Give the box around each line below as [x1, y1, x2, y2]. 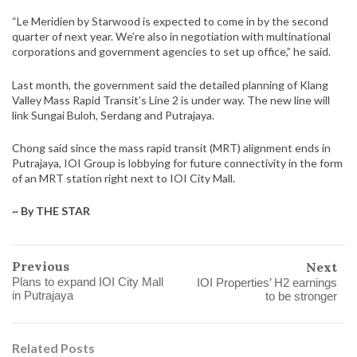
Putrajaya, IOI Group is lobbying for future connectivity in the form [12, 155, 343, 170]
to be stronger [265, 288, 337, 303]
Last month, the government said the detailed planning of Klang [12, 77, 328, 92]
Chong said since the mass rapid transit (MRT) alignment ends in [12, 140, 331, 155]
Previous [12, 257, 69, 274]
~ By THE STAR [12, 204, 90, 218]
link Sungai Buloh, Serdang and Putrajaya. [12, 108, 214, 122]
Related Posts [12, 339, 95, 355]
